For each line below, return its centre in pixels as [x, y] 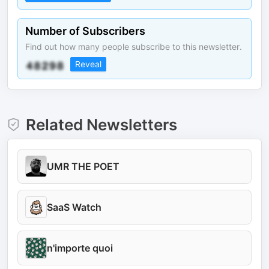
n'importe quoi [80, 248]
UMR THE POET [83, 166]
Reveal [88, 64]
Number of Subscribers [85, 31]
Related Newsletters [101, 124]
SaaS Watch [74, 207]
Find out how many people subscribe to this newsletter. [134, 46]
